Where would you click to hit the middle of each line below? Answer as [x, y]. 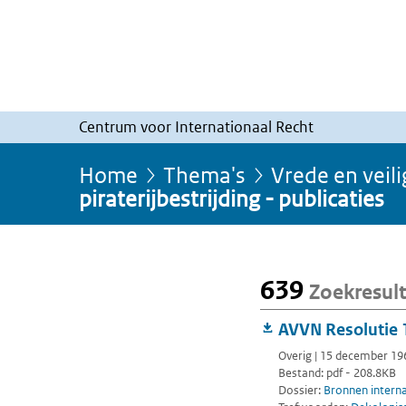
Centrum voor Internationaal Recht [196, 126]
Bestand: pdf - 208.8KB [337, 372]
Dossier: [301, 390]
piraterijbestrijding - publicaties [232, 198]
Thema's [204, 174]
